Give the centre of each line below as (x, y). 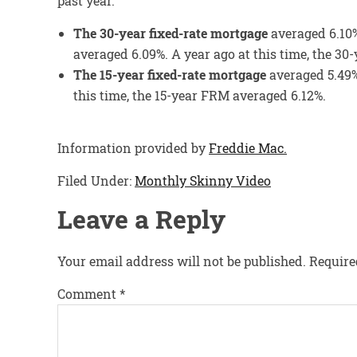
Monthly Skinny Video (203, 180)
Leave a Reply (141, 219)
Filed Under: (96, 180)
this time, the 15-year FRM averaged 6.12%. (200, 95)
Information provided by (133, 148)
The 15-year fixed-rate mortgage (170, 75)
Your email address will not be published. (182, 261)
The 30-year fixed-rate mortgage (171, 33)
